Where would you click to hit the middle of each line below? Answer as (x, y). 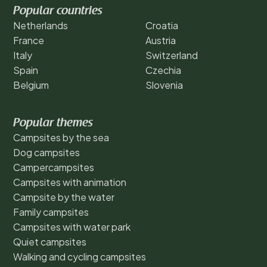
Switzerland (172, 55)
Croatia (162, 25)
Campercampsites (54, 167)
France (29, 40)
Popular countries (58, 11)
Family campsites (51, 212)
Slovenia (164, 85)
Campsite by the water (64, 197)
